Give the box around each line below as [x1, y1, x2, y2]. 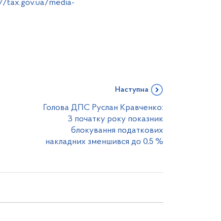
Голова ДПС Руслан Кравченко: [43, 104, 163, 112]
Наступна [115, 86, 148, 94]
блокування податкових [71, 126, 163, 135]
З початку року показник [68, 115, 163, 124]
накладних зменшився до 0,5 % [45, 138, 163, 147]
